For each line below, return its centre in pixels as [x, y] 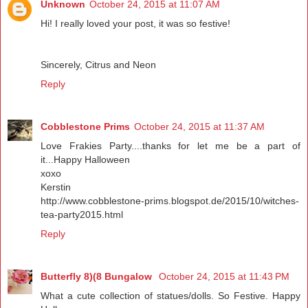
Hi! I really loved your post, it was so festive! [135, 24]
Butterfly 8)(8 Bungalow [98, 277]
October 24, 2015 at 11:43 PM [224, 277]
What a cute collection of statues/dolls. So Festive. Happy [170, 296]
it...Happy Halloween [85, 160]
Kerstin [56, 187]
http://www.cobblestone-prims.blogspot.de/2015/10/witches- [170, 201]
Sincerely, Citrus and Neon [98, 65]
